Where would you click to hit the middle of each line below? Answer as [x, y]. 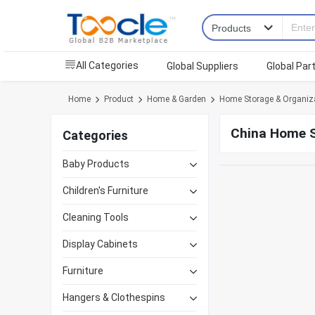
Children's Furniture [105, 191]
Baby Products [96, 164]
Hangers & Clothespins [114, 298]
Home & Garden [176, 99]
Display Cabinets [100, 244]
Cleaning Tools [96, 218]
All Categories [107, 66]
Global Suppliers [202, 66]
